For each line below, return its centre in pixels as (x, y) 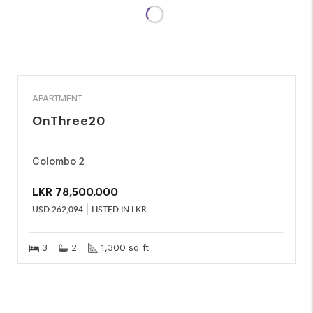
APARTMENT (57, 98)
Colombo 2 (58, 162)
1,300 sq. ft (125, 248)
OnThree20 (69, 121)
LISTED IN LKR (119, 209)
